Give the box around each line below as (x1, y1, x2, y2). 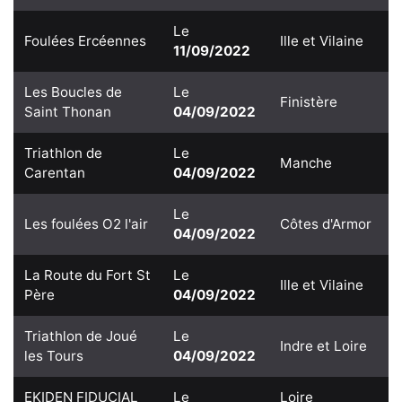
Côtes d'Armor (280, 214, 371, 232)
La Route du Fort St (24, 266, 151, 284)
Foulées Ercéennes (24, 31, 146, 49)
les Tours (24, 346, 83, 364)
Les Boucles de (24, 83, 122, 100)
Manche (280, 153, 332, 171)
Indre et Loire (280, 336, 367, 354)
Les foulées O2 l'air (24, 214, 148, 232)
